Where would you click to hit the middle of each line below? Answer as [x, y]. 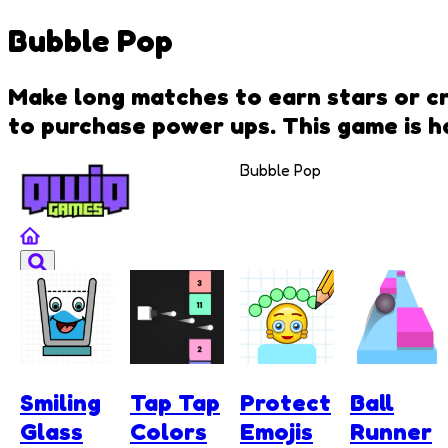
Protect [285, 402]
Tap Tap [175, 402]
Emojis [276, 431]
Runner [391, 431]
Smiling [60, 402]
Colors [168, 431]
